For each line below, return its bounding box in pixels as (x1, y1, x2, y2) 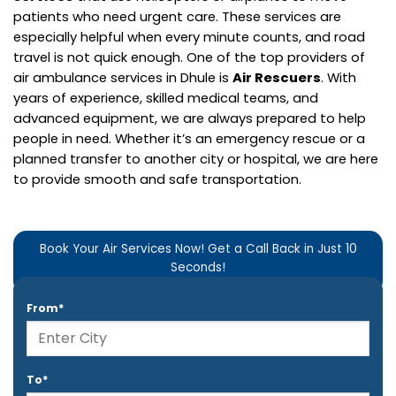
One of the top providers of (187, 47, 365, 66)
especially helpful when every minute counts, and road (13, 27, 365, 46)
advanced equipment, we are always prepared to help (13, 108, 366, 127)
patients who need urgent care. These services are (13, 6, 341, 26)
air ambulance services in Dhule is (13, 67, 232, 87)
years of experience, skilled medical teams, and (13, 88, 318, 107)
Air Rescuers (232, 67, 321, 87)
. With (321, 67, 356, 87)
